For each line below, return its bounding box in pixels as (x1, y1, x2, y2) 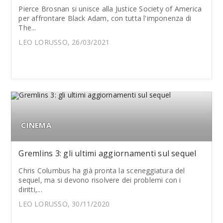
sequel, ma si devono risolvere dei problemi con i (18, 175, 181, 185)
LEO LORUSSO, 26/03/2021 (18, 37, 110, 47)
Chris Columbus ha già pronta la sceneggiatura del (18, 166, 185, 175)
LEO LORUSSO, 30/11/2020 (18, 199, 110, 209)
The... (18, 23, 36, 32)
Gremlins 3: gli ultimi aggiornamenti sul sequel (18, 148, 197, 159)
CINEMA (21, 120, 51, 130)
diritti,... (18, 185, 42, 194)
